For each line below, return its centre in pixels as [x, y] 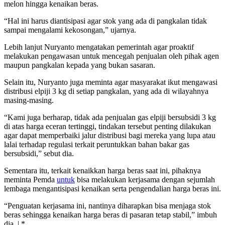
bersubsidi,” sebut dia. [39, 153]
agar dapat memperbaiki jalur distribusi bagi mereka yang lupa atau [110, 135]
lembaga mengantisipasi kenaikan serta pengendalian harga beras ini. [113, 188]
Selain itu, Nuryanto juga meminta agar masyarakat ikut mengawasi [111, 82]
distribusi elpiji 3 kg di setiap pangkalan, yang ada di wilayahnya [106, 91]
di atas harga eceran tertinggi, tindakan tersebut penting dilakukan [107, 126]
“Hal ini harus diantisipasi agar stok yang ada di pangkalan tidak [105, 21]
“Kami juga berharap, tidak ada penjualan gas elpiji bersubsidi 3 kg [110, 117]
